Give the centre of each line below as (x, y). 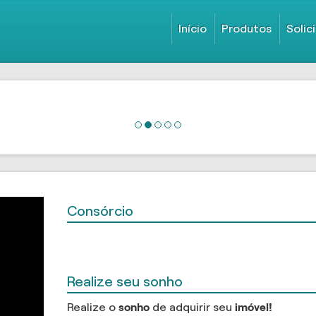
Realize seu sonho (125, 282)
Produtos (247, 29)
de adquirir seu (193, 308)
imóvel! (254, 308)
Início (193, 29)
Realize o (93, 308)
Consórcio (101, 211)
